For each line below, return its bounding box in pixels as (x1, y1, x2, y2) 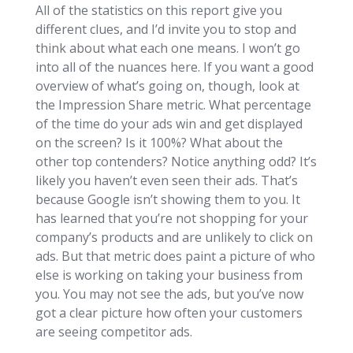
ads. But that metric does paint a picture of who (35, 247, 315, 265)
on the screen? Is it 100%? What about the (35, 133, 283, 151)
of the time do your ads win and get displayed (35, 114, 303, 132)
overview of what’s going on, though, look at (35, 76, 299, 95)
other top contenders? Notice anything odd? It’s (35, 152, 317, 170)
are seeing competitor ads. (35, 322, 192, 340)
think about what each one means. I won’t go (35, 39, 300, 57)
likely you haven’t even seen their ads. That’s (35, 171, 298, 189)
